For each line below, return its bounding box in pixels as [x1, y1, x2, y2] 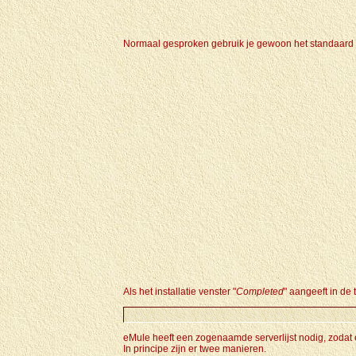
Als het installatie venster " [123, 286, 236, 297]
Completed [236, 286, 284, 297]
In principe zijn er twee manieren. [123, 343, 266, 354]
